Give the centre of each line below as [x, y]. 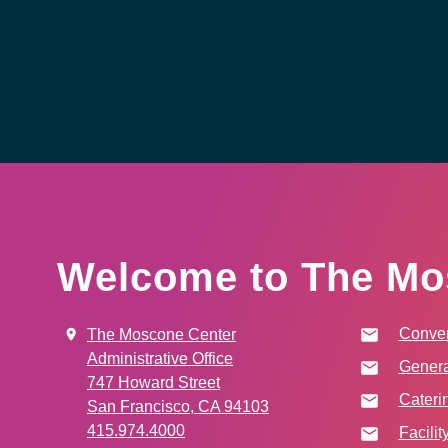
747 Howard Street [153, 382]
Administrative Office [160, 358]
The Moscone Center [161, 334]
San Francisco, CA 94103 [178, 406]
